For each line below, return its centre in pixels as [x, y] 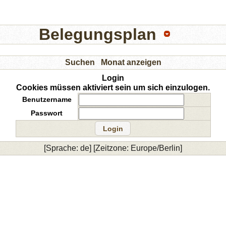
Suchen [80, 62]
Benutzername [47, 99]
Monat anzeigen [131, 62]
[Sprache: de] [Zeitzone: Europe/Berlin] [113, 148]
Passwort [47, 113]
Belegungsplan [98, 35]
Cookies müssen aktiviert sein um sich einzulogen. [113, 87]
